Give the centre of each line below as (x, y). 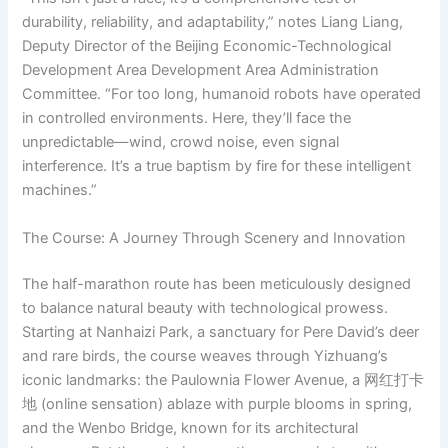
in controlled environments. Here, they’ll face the (187, 118)
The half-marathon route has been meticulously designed (217, 283)
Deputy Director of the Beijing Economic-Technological (207, 46)
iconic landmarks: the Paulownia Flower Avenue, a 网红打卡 (223, 379)
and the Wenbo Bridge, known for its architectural (190, 427)
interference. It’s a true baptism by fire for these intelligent (217, 166)
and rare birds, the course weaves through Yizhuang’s (205, 355)
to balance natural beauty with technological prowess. (205, 307)
